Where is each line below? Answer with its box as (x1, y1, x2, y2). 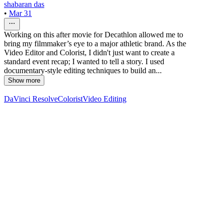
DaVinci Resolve (4, 95, 58, 104)
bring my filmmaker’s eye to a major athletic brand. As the (4, 39, 186, 48)
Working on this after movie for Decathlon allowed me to (4, 30, 183, 39)
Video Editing (83, 95, 126, 104)
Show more (8, 77, 40, 85)
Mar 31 (9, 9, 32, 18)
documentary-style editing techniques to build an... (4, 66, 162, 75)
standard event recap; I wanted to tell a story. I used (4, 57, 164, 66)
